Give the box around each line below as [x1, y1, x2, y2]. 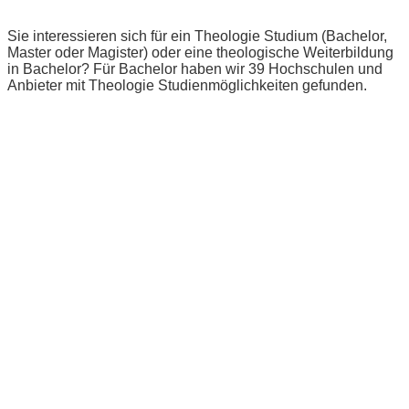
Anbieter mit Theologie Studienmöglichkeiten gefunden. [7, 78, 367, 94]
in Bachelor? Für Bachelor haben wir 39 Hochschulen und [7, 61, 383, 78]
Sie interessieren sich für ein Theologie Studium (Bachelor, [7, 28, 387, 45]
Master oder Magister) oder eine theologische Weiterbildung [7, 45, 393, 61]
